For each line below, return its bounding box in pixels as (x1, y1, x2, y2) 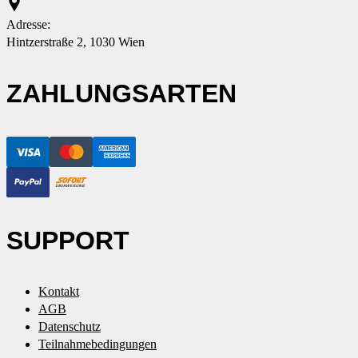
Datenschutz (38, 320, 101, 334)
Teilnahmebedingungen (38, 337, 157, 352)
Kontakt (38, 284, 79, 299)
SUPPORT (6, 225, 129, 255)
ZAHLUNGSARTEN (6, 79, 237, 109)
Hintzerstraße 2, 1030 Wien (6, 34, 145, 49)
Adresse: (6, 17, 50, 31)
